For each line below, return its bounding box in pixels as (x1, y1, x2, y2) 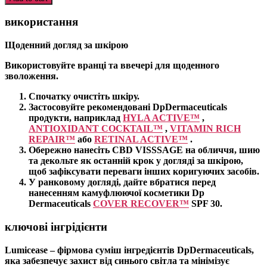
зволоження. (5, 71, 58, 82)
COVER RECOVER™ (93, 198, 189, 209)
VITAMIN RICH (170, 123, 241, 134)
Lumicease (5, 244, 50, 255)
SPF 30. (189, 198, 222, 209)
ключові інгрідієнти (5, 220, 107, 233)
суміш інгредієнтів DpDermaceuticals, (93, 244, 254, 255)
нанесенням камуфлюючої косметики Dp (29, 188, 204, 198)
